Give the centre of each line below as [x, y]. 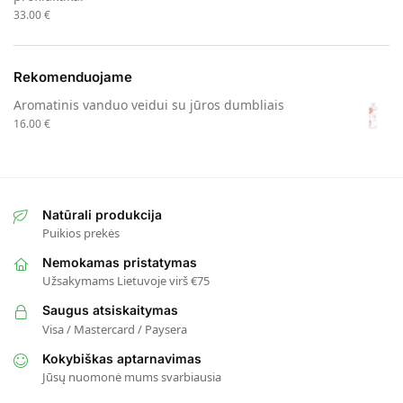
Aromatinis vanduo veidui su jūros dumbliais [149, 104]
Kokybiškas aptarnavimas [122, 358]
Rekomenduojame [73, 77]
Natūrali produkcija [102, 214]
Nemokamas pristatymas [120, 262]
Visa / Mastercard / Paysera [115, 329]
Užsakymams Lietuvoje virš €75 [126, 281]
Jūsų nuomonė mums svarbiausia [132, 377]
